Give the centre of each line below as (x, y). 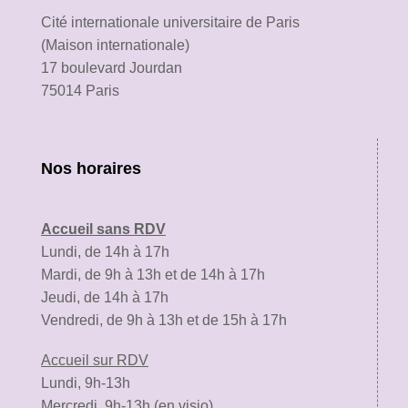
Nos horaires (91, 168)
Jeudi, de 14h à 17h (105, 297)
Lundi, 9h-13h (86, 383)
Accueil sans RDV (103, 229)
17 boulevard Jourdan (112, 68)
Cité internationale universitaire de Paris (170, 22)
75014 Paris (80, 91)
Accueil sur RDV (95, 360)
